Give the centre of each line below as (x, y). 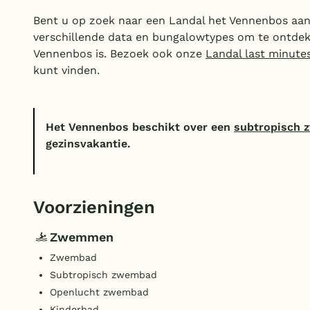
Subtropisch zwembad (103, 275)
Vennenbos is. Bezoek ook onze (119, 54)
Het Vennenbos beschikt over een (140, 127)
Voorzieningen (94, 207)
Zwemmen (82, 237)
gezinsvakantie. (88, 144)
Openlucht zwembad (99, 292)
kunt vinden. (66, 71)
